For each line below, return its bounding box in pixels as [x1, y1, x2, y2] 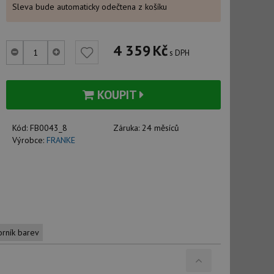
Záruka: [113, 122, 143, 133]
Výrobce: [12, 135, 46, 146]
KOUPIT [94, 87, 140, 103]
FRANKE [46, 135, 75, 146]
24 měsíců [142, 122, 180, 133]
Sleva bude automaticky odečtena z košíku [12, 1, 167, 12]
